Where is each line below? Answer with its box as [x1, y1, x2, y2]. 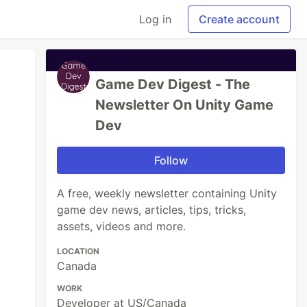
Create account [199, 12, 280, 26]
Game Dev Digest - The [95, 76, 251, 93]
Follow [154, 153, 188, 167]
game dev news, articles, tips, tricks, [57, 203, 247, 217]
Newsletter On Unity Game [95, 97, 274, 113]
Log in [139, 12, 171, 26]
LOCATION [57, 246, 100, 256]
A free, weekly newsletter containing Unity [57, 186, 278, 200]
